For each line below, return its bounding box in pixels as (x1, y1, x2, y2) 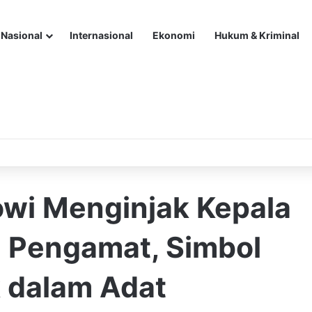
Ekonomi (153, 29, 195, 41)
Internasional (70, 29, 133, 41)
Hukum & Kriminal (214, 29, 299, 41)
